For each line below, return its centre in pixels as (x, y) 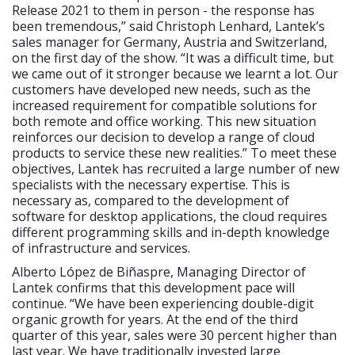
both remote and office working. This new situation (164, 122)
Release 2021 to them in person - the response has (163, 11)
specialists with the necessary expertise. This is (151, 185)
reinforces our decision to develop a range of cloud (163, 137)
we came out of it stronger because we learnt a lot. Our (175, 74)
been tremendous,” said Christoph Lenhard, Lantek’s (168, 27)
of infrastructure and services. (101, 248)
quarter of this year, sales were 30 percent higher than (174, 336)
